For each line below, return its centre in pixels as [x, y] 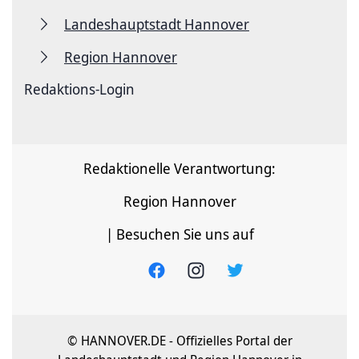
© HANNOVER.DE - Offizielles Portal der [179, 340]
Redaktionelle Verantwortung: [179, 168]
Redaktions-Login [79, 89]
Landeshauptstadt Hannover [157, 24]
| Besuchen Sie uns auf [179, 234]
